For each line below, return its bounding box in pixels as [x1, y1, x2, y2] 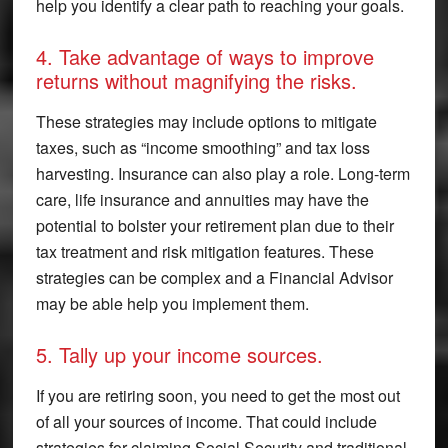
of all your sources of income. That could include [35, 409, 377, 433]
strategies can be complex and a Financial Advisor [35, 265, 393, 289]
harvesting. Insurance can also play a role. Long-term [35, 161, 410, 185]
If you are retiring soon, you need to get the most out [35, 383, 400, 407]
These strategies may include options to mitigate [35, 109, 377, 133]
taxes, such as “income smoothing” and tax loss [35, 135, 370, 159]
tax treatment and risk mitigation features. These [35, 239, 374, 263]
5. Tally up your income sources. [35, 339, 323, 369]
